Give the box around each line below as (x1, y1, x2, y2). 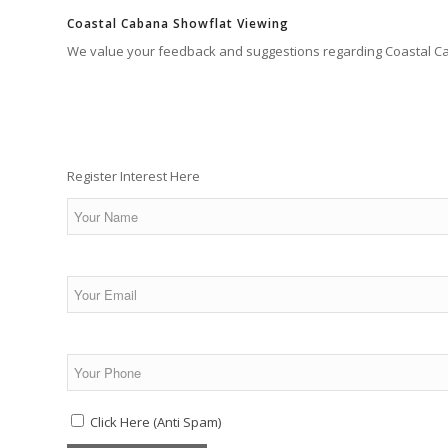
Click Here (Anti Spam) (90, 413, 221, 432)
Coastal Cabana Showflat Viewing (67, 15, 289, 33)
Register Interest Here (67, 167, 200, 186)
